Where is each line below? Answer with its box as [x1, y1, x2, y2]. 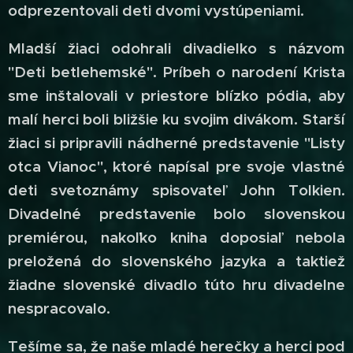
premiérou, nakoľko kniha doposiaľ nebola [8, 229, 345, 247]
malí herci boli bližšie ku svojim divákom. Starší [8, 110, 345, 128]
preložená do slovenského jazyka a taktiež [8, 252, 345, 270]
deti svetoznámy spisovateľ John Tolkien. [8, 181, 345, 199]
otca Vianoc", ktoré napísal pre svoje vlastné [8, 158, 345, 176]
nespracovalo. [8, 299, 110, 318]
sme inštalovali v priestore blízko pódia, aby [8, 87, 345, 105]
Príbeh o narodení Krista [156, 63, 346, 81]
